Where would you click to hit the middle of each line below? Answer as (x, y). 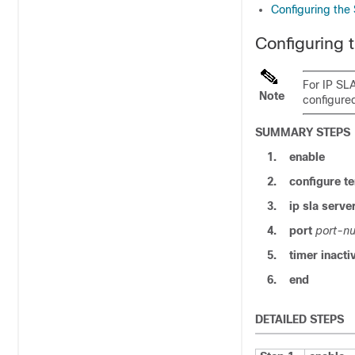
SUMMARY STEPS (303, 132)
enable (307, 157)
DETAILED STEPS (300, 319)
